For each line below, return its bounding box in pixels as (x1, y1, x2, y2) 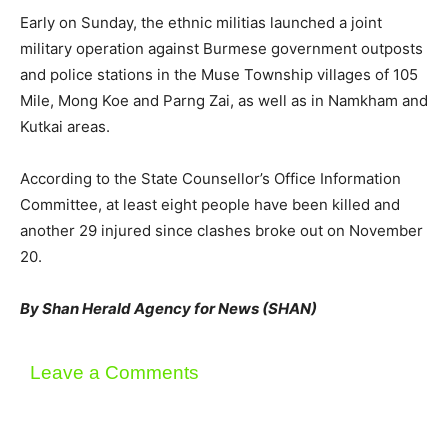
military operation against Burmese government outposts (20, 38, 423, 58)
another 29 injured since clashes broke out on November (20, 220, 423, 240)
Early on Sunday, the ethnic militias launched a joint (20, 12, 382, 32)
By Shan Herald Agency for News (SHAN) (20, 298, 317, 318)
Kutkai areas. (20, 116, 110, 136)
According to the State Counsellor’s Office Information (20, 168, 401, 188)
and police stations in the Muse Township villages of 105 (20, 64, 418, 84)
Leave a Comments (30, 361, 199, 383)
